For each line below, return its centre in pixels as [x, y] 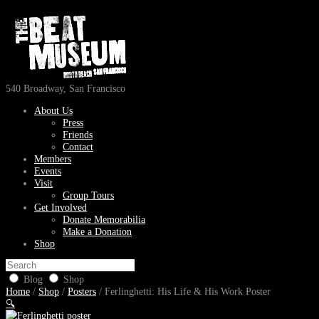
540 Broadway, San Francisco [66, 89]
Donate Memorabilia [104, 219]
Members [53, 159]
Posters [82, 292]
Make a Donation [97, 231]
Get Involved [61, 207]
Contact [78, 147]
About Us [53, 110]
